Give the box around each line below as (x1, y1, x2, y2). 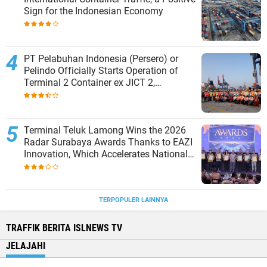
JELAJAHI (6, 240, 45, 252)
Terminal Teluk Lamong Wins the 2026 (24, 125, 186, 136)
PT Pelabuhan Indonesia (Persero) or (24, 53, 178, 65)
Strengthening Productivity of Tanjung (24, 89, 184, 101)
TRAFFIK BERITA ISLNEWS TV (6, 222, 122, 234)
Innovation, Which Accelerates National (24, 148, 188, 160)
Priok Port (24, 101, 65, 113)
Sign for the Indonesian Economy (24, 5, 163, 17)
